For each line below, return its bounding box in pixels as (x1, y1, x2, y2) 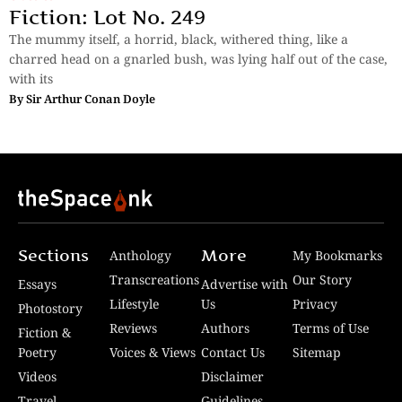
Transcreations (109, 271, 199, 289)
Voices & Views (109, 344, 196, 362)
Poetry (18, 344, 57, 362)
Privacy (293, 295, 337, 313)
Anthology (109, 247, 171, 265)
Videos (18, 368, 57, 386)
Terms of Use (293, 319, 369, 337)
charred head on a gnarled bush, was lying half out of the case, (9, 50, 388, 68)
